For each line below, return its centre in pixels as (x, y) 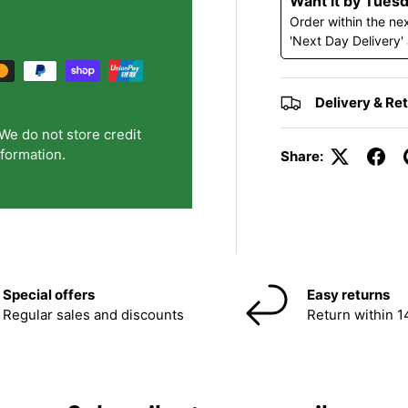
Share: (302, 157)
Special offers (48, 295)
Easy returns (348, 295)
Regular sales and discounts (93, 315)
